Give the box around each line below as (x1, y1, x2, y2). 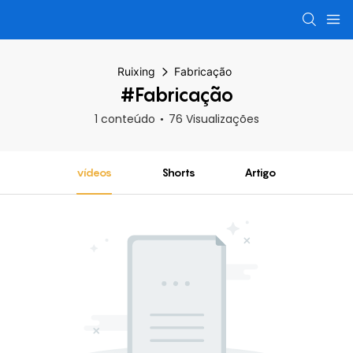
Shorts (161, 165, 195, 179)
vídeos (76, 165, 112, 179)
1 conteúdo (94, 111, 155, 127)
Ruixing (117, 65, 155, 78)
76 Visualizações (168, 111, 259, 127)
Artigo (244, 165, 277, 179)
